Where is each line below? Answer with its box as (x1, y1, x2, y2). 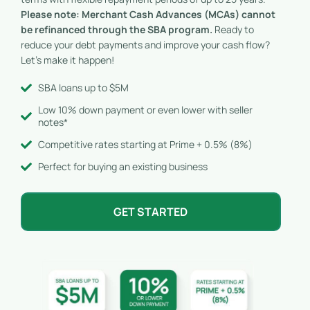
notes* (38, 115, 68, 129)
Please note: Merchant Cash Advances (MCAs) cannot (21, 7, 275, 21)
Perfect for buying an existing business (38, 159, 208, 173)
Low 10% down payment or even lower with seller (38, 102, 253, 116)
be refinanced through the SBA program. (21, 22, 212, 36)
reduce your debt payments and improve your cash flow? (21, 37, 270, 51)
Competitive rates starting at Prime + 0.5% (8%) (38, 137, 253, 151)
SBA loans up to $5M (38, 80, 129, 94)
